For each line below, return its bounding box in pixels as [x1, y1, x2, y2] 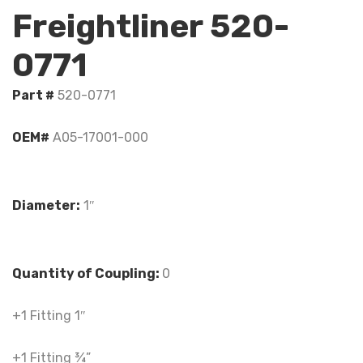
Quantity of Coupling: [12, 265, 162, 281]
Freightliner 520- [12, 6, 289, 45]
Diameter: [12, 197, 80, 213]
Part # [12, 87, 54, 103]
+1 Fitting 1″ [12, 307, 86, 323]
